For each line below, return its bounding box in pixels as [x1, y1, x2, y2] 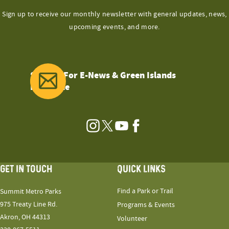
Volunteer [117, 214, 148, 223]
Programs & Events [117, 200, 175, 210]
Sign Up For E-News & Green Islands [30, 68, 176, 81]
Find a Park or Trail [117, 186, 174, 196]
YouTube [121, 125, 148, 135]
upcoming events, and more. [69, 22, 160, 32]
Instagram [92, 125, 124, 135]
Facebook [135, 125, 166, 135]
